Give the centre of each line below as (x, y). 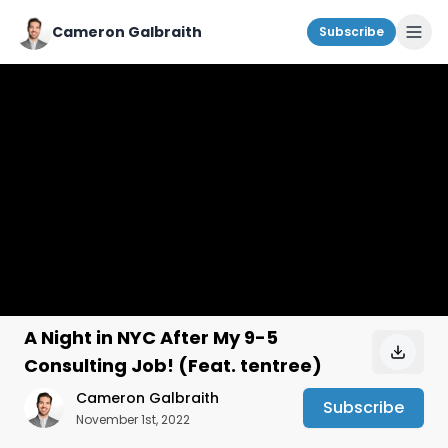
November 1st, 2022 (133, 419)
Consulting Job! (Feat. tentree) (173, 365)
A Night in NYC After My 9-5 (151, 337)
